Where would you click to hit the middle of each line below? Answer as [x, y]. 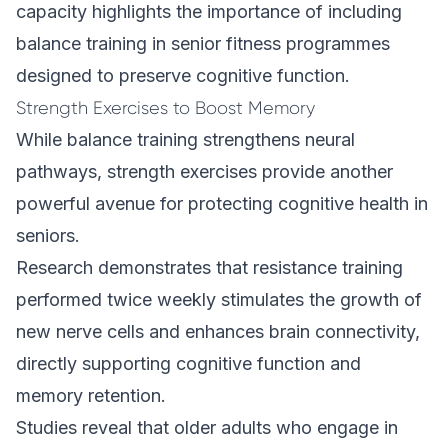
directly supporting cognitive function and [188, 363]
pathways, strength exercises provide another [204, 171]
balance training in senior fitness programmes [203, 43]
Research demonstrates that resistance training [209, 267]
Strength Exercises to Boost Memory [165, 108]
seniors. [48, 235]
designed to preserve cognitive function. [183, 75]
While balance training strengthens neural [185, 139]
